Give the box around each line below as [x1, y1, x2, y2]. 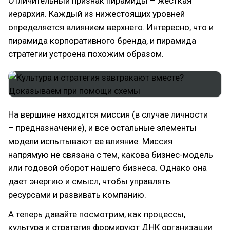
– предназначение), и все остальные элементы [8, 123, 197, 133]
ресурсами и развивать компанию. [8, 189, 146, 200]
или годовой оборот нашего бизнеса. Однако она [8, 163, 207, 173]
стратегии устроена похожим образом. [8, 49, 164, 59]
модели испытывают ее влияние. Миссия [8, 136, 172, 146]
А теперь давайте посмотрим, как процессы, [8, 209, 185, 219]
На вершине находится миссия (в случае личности [8, 109, 208, 120]
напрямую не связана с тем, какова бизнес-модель [8, 149, 213, 160]
